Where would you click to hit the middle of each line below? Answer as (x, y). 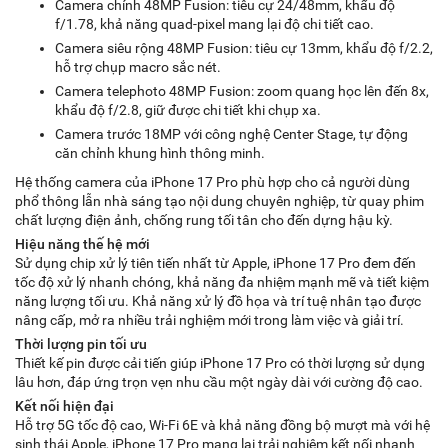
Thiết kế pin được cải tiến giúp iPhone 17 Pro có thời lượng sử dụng (220, 363)
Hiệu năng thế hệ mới (82, 244)
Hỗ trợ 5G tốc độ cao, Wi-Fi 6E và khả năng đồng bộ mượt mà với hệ (222, 425)
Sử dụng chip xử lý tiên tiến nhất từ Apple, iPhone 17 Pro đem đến (215, 263)
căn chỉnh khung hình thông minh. (160, 153)
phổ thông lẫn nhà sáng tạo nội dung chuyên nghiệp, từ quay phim (219, 201)
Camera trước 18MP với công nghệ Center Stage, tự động (231, 134)
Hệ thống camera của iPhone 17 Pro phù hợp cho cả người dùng (212, 182)
